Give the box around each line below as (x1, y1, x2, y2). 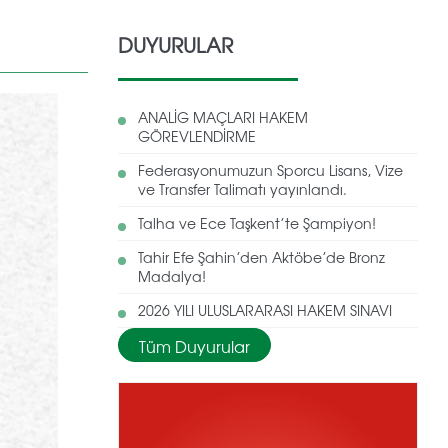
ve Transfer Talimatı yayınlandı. (138, 178, 347, 199)
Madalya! (138, 265, 206, 286)
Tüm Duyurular (139, 333, 250, 358)
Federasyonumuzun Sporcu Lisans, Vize (138, 159, 403, 180)
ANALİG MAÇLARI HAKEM (138, 106, 308, 127)
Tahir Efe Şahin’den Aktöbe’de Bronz (138, 246, 385, 267)
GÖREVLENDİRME (138, 125, 256, 146)
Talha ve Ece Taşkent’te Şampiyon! (138, 212, 376, 233)
